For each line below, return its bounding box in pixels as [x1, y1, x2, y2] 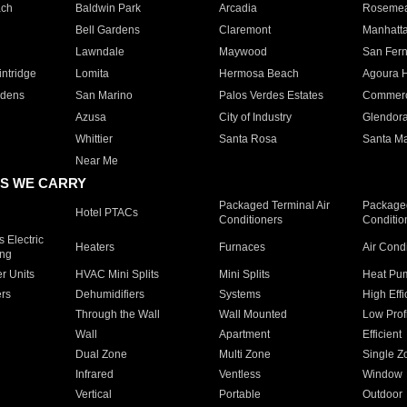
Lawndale [74, 45, 124, 58]
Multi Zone [218, 348, 271, 361]
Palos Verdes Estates [218, 89, 323, 102]
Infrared [74, 368, 114, 381]
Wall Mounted [218, 308, 287, 321]
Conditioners [218, 213, 283, 226]
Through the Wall [74, 308, 160, 321]
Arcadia [218, 2, 257, 15]
